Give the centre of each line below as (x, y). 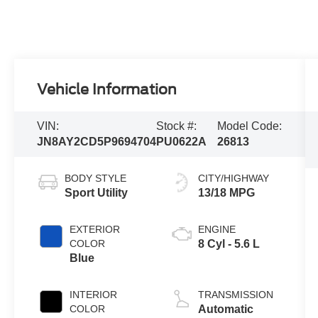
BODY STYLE (96, 178)
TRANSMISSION (235, 294)
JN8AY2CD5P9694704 (97, 141)
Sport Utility (97, 192)
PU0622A (182, 141)
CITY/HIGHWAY (233, 178)
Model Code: (250, 126)
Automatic (225, 309)
